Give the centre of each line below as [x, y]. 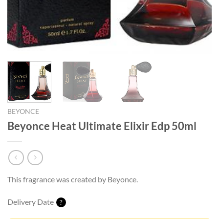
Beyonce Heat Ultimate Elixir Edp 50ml [102, 126]
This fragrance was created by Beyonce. [73, 179]
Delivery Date [31, 202]
